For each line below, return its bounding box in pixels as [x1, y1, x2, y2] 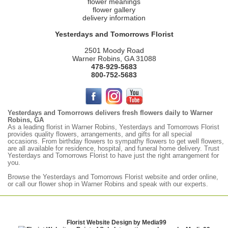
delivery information [82, 14, 146, 22]
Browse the [8, 174, 43, 181]
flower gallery [93, 6, 135, 14]
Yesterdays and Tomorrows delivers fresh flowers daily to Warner [8, 109, 213, 117]
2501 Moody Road [84, 46, 144, 54]
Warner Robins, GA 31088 [72, 54, 156, 63]
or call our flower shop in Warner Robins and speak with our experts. [8, 181, 208, 188]
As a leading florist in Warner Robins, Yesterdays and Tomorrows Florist [8, 124, 219, 131]
